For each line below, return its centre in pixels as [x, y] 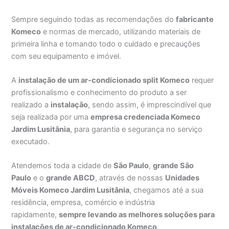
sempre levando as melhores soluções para [137, 215]
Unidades [182, 178]
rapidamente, [35, 215]
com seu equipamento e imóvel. [66, 56]
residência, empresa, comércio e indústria [83, 203]
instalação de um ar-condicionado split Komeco [104, 80]
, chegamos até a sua [167, 190]
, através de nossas [130, 178]
